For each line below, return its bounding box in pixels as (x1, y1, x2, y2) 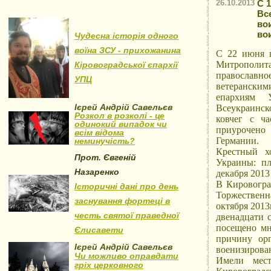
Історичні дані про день (74, 181, 178, 191)
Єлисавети (74, 225, 123, 235)
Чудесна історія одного (74, 31, 178, 41)
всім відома (74, 128, 124, 137)
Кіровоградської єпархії (74, 60, 178, 70)
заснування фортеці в (74, 196, 170, 206)
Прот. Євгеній (74, 152, 136, 162)
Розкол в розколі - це (74, 111, 165, 120)
